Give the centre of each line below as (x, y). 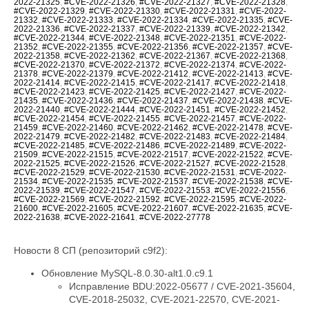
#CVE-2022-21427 (200, 92)
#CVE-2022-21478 (228, 128)
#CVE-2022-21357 (228, 47)
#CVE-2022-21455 (124, 119)
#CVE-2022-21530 (124, 173)
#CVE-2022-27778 (175, 218)
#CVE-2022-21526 (100, 164)
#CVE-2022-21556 (250, 191)
